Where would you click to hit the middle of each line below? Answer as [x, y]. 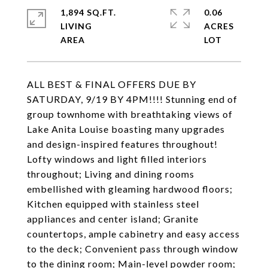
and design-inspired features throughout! [122, 144]
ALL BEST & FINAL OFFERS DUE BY [112, 84]
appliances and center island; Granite [113, 219]
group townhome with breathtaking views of [130, 114]
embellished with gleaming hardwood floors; [130, 189]
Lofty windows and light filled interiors [117, 159]
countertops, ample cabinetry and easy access [133, 234]
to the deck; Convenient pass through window [133, 249]
